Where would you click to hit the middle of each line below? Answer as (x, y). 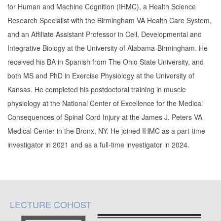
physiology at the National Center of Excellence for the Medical (105, 103)
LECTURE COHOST (51, 204)
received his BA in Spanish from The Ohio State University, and (106, 62)
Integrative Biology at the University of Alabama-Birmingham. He (108, 48)
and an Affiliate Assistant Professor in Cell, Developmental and (105, 34)
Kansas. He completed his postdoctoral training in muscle (97, 90)
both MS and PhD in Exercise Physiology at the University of (101, 76)
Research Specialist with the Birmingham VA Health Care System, (110, 20)
